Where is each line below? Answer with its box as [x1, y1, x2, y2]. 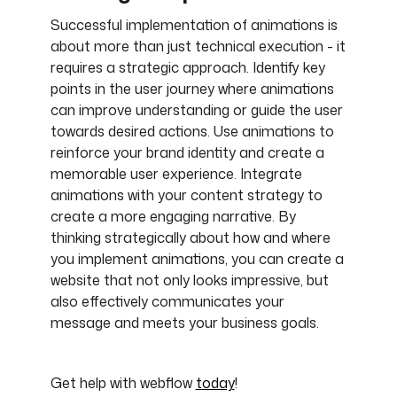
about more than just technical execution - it [50, 36, 346, 57]
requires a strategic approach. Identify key [50, 58, 325, 78]
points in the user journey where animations [50, 79, 334, 99]
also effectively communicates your [50, 292, 284, 312]
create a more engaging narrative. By [50, 206, 296, 227]
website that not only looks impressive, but [50, 270, 329, 291]
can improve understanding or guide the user [50, 100, 343, 121]
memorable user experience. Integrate [50, 164, 302, 184]
